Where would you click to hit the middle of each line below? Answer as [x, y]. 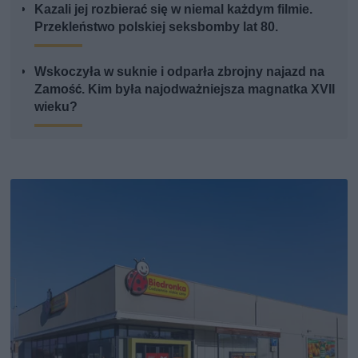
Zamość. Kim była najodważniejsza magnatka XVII [185, 89]
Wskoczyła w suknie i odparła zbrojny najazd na [180, 72]
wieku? [56, 107]
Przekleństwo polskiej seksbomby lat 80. [157, 27]
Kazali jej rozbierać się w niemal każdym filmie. [174, 10]
